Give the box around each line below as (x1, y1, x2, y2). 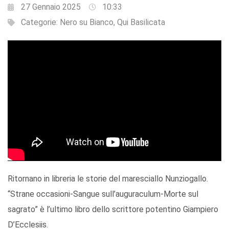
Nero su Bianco (60, 17, 113, 28)
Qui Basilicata (117, 17, 165, 28)
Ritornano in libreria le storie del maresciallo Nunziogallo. (8, 173, 208, 184)
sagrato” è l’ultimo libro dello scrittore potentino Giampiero (8, 204, 218, 214)
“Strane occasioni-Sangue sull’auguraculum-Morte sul (8, 189, 198, 199)
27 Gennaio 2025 (21, 2, 81, 12)
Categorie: (21, 17, 60, 28)
